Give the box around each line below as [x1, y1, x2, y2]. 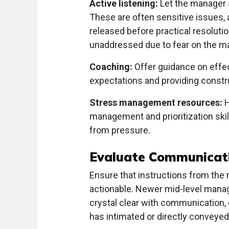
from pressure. [89, 125, 150, 136]
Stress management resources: [89, 97, 224, 108]
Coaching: [89, 61, 132, 73]
